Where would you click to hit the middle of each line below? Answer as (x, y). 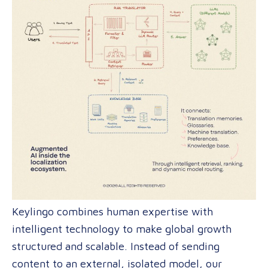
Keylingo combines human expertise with (112, 211)
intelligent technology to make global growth (122, 229)
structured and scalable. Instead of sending (116, 246)
